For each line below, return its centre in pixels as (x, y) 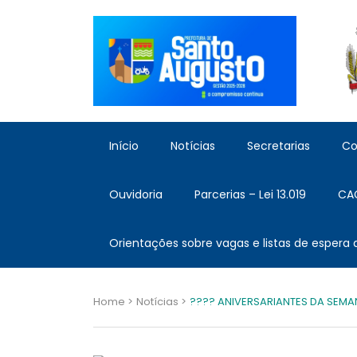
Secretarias (279, 146)
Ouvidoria (136, 195)
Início (124, 146)
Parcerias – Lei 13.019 (250, 195)
